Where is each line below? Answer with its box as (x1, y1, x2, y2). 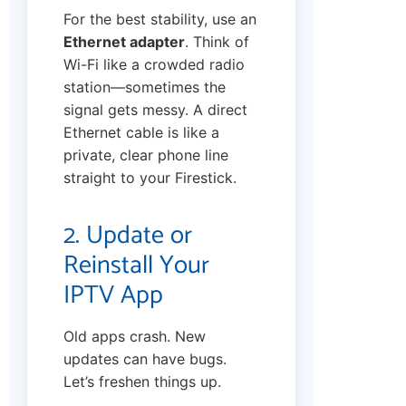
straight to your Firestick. (63, 169, 237, 188)
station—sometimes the (63, 78, 226, 97)
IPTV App (63, 275, 163, 317)
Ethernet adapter (63, 33, 185, 52)
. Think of (185, 33, 249, 52)
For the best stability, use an (63, 10, 256, 29)
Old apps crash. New (63, 327, 206, 346)
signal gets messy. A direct (63, 101, 247, 120)
